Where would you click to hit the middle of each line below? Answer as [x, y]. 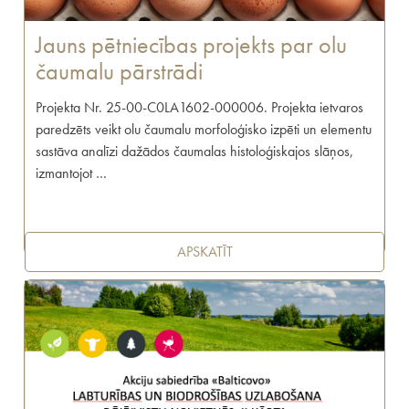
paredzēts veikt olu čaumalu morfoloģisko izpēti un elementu [204, 130]
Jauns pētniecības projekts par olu [192, 46]
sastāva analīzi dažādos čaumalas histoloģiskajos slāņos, [195, 152]
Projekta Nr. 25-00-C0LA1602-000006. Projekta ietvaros [200, 108]
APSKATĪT [204, 252]
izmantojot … [72, 173]
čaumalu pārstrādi [120, 72]
